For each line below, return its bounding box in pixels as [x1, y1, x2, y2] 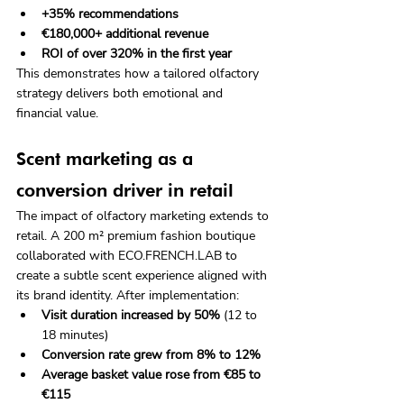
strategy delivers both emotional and [16, 84, 226, 102]
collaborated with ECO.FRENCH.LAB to [16, 246, 241, 264]
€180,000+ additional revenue [41, 24, 208, 42]
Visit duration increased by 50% [41, 306, 220, 324]
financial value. [16, 104, 98, 122]
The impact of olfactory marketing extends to [16, 207, 272, 225]
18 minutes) [41, 326, 108, 344]
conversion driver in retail [16, 179, 234, 201]
